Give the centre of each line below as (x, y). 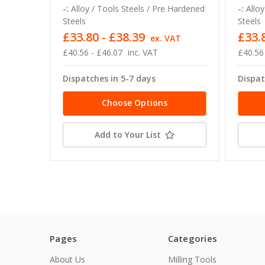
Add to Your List (127, 135)
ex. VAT (165, 38)
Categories (192, 239)
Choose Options (134, 103)
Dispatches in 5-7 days (109, 79)
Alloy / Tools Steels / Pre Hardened (138, 9)
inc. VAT (143, 53)
